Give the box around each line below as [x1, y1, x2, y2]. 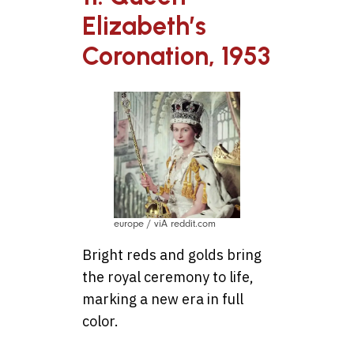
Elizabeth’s [82, 10, 206, 41]
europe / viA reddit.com [114, 218, 216, 230]
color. [82, 312, 119, 331]
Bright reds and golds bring [82, 246, 262, 265]
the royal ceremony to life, [82, 268, 254, 287]
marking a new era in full [82, 290, 243, 309]
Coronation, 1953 [82, 40, 270, 71]
